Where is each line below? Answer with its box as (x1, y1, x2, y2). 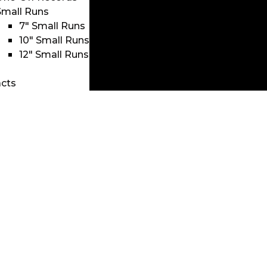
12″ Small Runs (19, 49, 89, 60)
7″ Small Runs (19, 20, 86, 32)
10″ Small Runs (19, 35, 90, 46)
